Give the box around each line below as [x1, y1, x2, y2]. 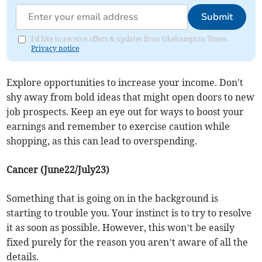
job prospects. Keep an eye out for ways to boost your [6, 106, 244, 118]
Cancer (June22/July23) [6, 164, 110, 176]
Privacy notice [31, 44, 80, 53]
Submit [201, 11, 233, 24]
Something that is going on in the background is [6, 192, 219, 205]
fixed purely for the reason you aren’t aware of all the [6, 236, 249, 249]
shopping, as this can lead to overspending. [6, 135, 198, 147]
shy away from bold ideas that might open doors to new [6, 91, 255, 104]
